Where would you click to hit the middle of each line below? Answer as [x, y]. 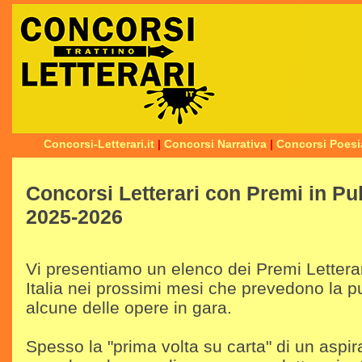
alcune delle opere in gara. [129, 307]
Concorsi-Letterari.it [99, 144]
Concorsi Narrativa [215, 144]
